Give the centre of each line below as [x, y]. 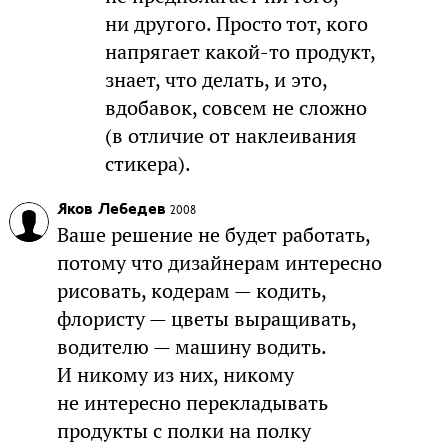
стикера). [147, 163]
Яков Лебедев [111, 209]
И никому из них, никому [175, 374]
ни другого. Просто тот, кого [236, 23]
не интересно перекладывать [192, 402]
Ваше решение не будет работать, [213, 234]
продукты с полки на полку [183, 430]
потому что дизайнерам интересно [219, 262]
